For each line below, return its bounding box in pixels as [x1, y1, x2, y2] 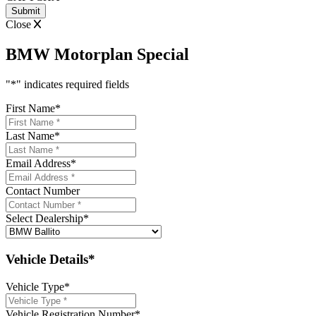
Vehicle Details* [6, 251, 95, 267]
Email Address [6, 157, 71, 170]
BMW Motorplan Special [6, 45, 189, 64]
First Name [6, 102, 55, 115]
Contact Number [6, 185, 80, 197]
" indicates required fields [16, 78, 129, 91]
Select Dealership [6, 212, 83, 225]
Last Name [6, 130, 54, 142]
